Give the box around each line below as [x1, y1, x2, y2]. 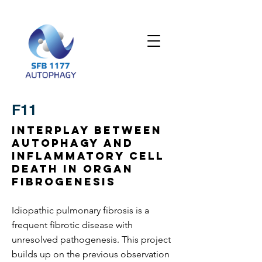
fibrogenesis [12, 175, 116, 188]
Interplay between [12, 123, 162, 137]
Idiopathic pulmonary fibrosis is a [12, 205, 149, 216]
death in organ [12, 162, 133, 175]
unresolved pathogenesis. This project [12, 234, 171, 245]
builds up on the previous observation [12, 249, 170, 260]
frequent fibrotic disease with [12, 219, 133, 230]
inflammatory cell [12, 149, 164, 163]
